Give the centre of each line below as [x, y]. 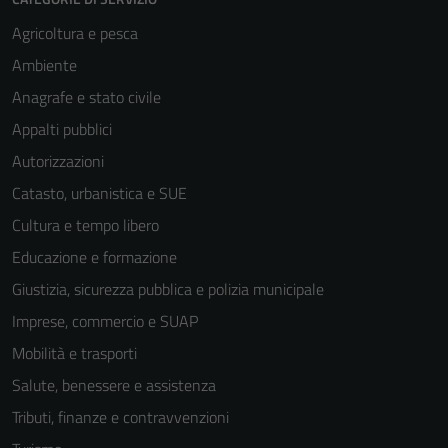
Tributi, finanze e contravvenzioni [120, 417]
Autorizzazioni [58, 161]
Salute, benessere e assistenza [114, 385]
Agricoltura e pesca [75, 33]
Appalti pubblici [62, 129]
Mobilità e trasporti [74, 353]
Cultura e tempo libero [85, 225]
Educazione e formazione [94, 257]
